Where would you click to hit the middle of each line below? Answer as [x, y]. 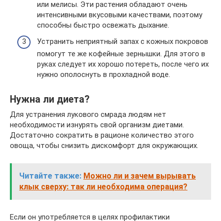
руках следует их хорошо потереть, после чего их [123, 64]
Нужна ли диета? [50, 100]
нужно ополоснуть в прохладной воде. [104, 74]
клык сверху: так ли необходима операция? [103, 187]
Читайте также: [50, 176]
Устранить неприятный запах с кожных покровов [123, 41]
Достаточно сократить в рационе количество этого [102, 135]
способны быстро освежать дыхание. [103, 25]
